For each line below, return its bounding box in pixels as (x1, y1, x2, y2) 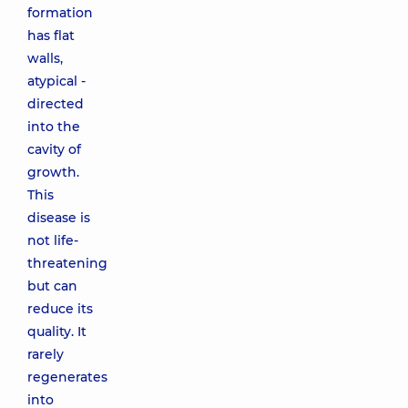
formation (27, 5, 93, 21)
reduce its (27, 301, 93, 317)
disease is (27, 209, 90, 226)
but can (27, 278, 77, 294)
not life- (27, 232, 78, 249)
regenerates (27, 369, 107, 385)
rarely (27, 346, 64, 362)
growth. (27, 164, 79, 180)
